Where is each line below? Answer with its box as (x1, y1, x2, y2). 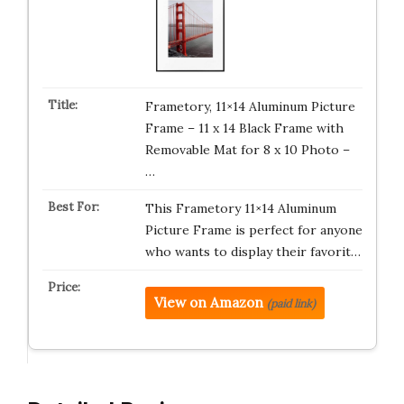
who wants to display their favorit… (144, 243, 361, 260)
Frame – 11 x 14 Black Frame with (144, 120, 344, 136)
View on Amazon (153, 294, 263, 311)
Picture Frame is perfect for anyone (144, 222, 363, 238)
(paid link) (266, 297, 316, 310)
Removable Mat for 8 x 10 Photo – (144, 142, 350, 158)
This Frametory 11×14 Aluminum (144, 200, 336, 216)
